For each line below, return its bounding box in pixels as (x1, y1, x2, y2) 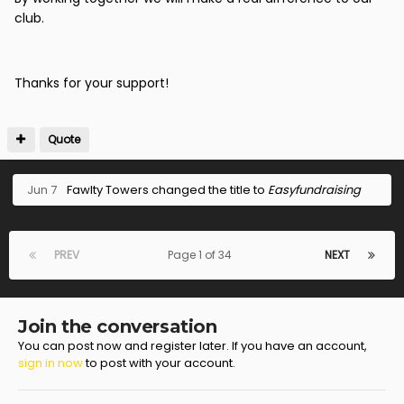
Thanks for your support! (14, 74, 169, 93)
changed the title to (149, 181, 268, 199)
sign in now (18, 354, 83, 372)
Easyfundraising (268, 181, 361, 199)
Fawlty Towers (67, 181, 149, 199)
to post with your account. (83, 354, 235, 372)
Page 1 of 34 (167, 247, 237, 263)
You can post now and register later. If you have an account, (18, 337, 367, 355)
